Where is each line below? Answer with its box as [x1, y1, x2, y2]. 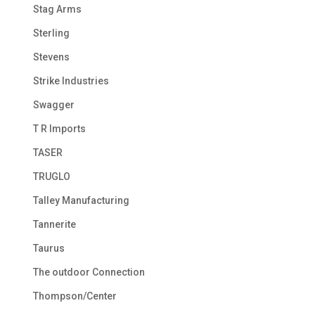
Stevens [32, 51, 70, 63]
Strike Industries [32, 75, 109, 87]
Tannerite [32, 219, 76, 231]
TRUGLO [32, 171, 70, 183]
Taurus [32, 243, 65, 255]
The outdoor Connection [32, 266, 145, 278]
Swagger [32, 99, 75, 111]
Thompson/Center [32, 290, 117, 302]
